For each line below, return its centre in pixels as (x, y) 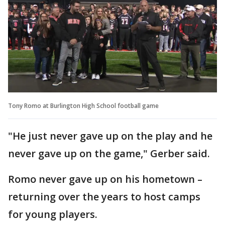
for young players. (54, 214)
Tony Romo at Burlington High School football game (83, 105)
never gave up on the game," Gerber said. (109, 153)
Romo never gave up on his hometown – (105, 179)
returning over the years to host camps (104, 196)
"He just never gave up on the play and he (110, 136)
